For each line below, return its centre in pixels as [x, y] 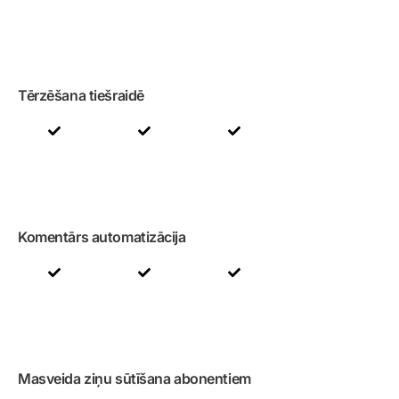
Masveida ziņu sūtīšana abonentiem [134, 379]
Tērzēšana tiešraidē [81, 95]
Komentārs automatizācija [102, 237]
